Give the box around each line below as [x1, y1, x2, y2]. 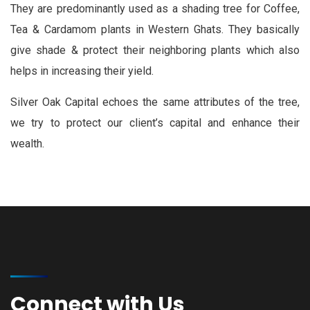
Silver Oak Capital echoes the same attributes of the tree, [10, 95, 300, 109]
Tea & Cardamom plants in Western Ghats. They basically [10, 23, 300, 36]
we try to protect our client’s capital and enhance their [10, 116, 300, 129]
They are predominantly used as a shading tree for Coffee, [10, 2, 300, 15]
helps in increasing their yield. [10, 64, 154, 77]
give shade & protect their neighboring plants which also [10, 44, 300, 57]
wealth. [10, 137, 44, 150]
